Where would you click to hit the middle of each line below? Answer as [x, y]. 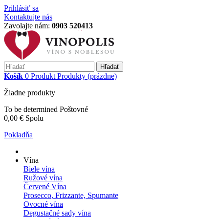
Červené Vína [45, 186]
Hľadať [110, 67]
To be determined [32, 109]
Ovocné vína [43, 204]
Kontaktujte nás [28, 17]
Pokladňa [18, 135]
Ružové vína [43, 178]
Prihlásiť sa [21, 8]
